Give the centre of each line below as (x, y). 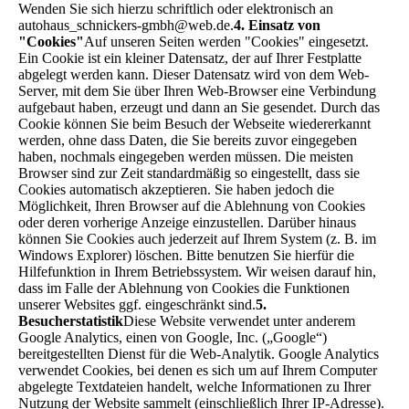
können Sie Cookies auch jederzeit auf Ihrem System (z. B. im (197, 238)
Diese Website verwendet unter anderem (239, 320)
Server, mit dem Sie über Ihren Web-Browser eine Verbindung (197, 90)
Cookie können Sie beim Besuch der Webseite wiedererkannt (194, 123)
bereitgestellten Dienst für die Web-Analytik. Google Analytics (199, 353)
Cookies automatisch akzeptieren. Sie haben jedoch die (176, 189)
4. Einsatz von (277, 25)
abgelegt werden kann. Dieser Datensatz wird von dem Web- (194, 74)
